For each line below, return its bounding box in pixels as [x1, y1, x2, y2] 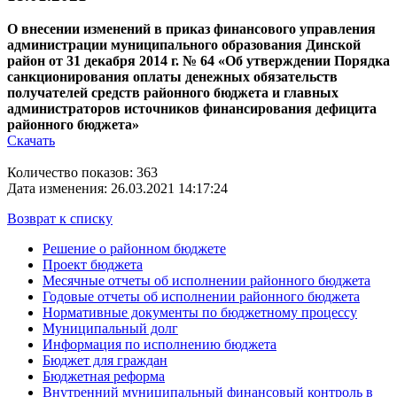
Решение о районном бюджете [43, 241, 226, 257]
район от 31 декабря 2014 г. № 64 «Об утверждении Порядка [7, 53, 390, 69]
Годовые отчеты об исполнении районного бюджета [43, 289, 360, 305]
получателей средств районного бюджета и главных [7, 85, 339, 101]
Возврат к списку [7, 211, 113, 227]
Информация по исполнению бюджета [43, 337, 276, 353]
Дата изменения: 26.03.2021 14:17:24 [7, 181, 228, 197]
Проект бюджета [43, 257, 143, 273]
